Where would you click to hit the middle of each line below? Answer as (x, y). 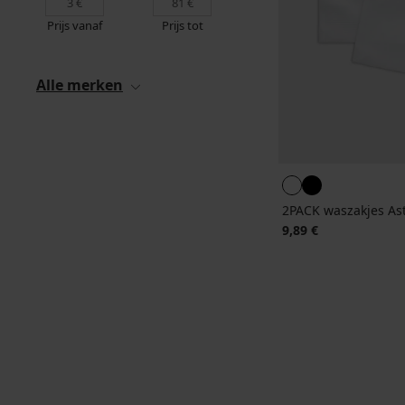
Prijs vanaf (75, 25)
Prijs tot (182, 25)
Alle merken (80, 85)
